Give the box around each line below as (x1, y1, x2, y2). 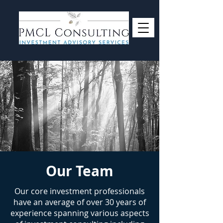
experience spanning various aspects (10, 208, 149, 219)
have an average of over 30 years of (13, 197, 146, 208)
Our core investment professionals (14, 186, 145, 197)
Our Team (46, 161, 113, 181)
